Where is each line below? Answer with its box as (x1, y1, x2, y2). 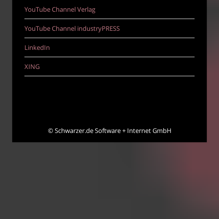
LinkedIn (24, 43, 50, 52)
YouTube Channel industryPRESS (24, 24, 120, 33)
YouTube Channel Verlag (24, 5, 95, 14)
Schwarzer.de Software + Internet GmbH (54, 126, 172, 135)
